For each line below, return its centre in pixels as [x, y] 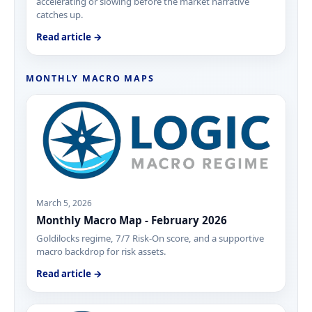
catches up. [60, 14]
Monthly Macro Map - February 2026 [132, 220]
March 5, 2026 [64, 203]
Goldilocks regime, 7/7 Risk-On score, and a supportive [150, 239]
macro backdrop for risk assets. [102, 252]
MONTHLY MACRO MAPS [90, 78]
